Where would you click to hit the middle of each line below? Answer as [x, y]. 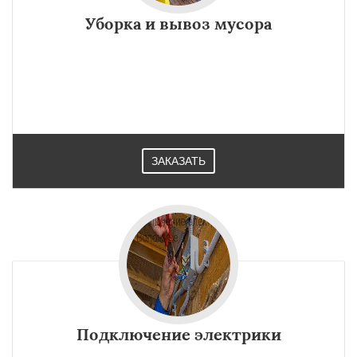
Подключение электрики [178, 334]
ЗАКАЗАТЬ [178, 161]
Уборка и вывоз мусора [178, 23]
